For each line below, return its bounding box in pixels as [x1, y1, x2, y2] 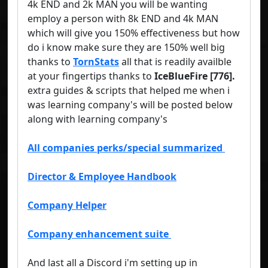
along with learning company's [28, 112, 167, 126]
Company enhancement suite [28, 227, 171, 241]
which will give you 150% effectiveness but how [28, 26, 240, 40]
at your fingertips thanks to [28, 69, 154, 83]
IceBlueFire [154, 69, 208, 83]
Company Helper [28, 199, 106, 212]
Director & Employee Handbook [28, 170, 176, 184]
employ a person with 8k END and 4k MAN [28, 12, 218, 26]
